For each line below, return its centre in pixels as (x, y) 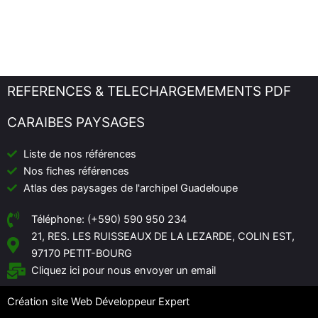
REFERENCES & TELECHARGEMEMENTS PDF (149, 91)
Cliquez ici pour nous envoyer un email (123, 270)
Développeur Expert (142, 302)
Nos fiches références (76, 171)
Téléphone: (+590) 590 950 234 (109, 219)
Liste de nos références (79, 154)
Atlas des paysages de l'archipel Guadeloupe (130, 188)
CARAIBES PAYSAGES (76, 122)
